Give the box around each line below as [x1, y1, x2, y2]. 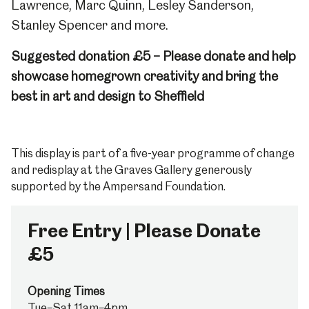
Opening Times [28, 284, 105, 298]
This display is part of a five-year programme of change [11, 146, 295, 160]
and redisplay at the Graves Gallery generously [11, 163, 252, 177]
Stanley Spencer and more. [11, 17, 168, 33]
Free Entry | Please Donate [28, 220, 261, 241]
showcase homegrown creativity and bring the [11, 68, 278, 84]
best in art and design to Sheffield [11, 88, 204, 104]
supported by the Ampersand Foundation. [11, 179, 226, 193]
